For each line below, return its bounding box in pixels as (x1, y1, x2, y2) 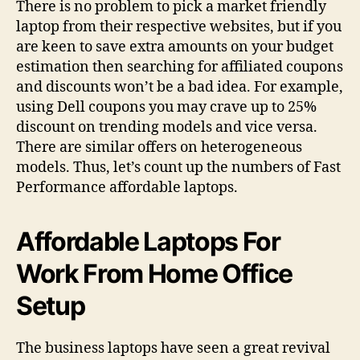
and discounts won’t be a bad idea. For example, (16, 78, 343, 97)
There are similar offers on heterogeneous (16, 138, 302, 157)
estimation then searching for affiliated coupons (16, 58, 343, 77)
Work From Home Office (16, 258, 293, 290)
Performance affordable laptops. (16, 178, 238, 198)
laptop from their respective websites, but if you (16, 18, 342, 37)
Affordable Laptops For (16, 226, 280, 258)
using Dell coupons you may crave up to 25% (16, 98, 317, 117)
